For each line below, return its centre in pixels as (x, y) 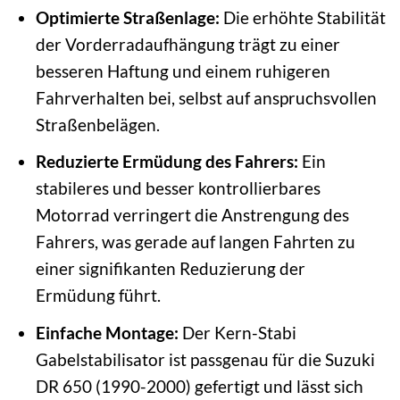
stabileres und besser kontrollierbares (178, 188)
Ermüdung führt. (98, 296)
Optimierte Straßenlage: (127, 17)
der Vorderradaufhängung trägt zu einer (187, 44)
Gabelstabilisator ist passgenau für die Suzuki (205, 359)
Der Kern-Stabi (237, 332)
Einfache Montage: (107, 332)
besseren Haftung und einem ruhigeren (183, 71)
